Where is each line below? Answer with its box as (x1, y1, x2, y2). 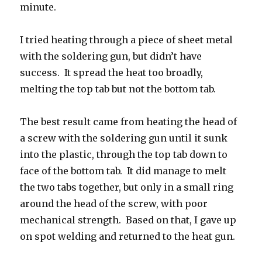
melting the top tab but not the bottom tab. (20, 83, 216, 95)
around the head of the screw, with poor (20, 198, 208, 210)
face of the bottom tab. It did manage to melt (20, 165, 227, 177)
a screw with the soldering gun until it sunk (20, 132, 228, 144)
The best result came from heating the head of (20, 116, 237, 128)
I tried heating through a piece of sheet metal (20, 34, 233, 46)
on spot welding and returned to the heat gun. (20, 230, 236, 243)
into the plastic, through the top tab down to (20, 149, 228, 161)
